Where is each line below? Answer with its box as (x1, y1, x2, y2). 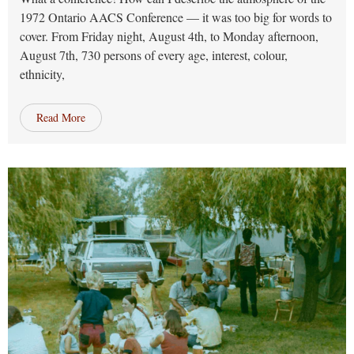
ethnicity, (20, 66, 65, 82)
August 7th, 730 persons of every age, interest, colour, (20, 47, 288, 63)
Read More (36, 110, 85, 125)
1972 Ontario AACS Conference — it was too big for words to (20, 9, 332, 25)
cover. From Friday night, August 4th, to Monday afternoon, (20, 28, 318, 44)
